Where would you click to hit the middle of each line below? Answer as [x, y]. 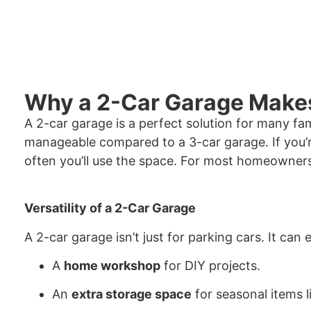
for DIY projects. [210, 266]
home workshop [112, 266]
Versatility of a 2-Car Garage [110, 208]
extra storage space [132, 294]
